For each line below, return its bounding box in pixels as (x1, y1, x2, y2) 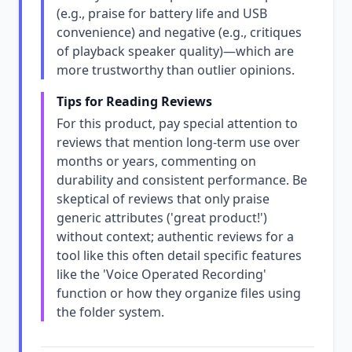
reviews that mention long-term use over (57, 134, 300, 151)
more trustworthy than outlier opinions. (57, 61, 295, 79)
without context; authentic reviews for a (57, 228, 294, 245)
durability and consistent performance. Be (57, 171, 307, 189)
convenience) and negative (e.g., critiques (57, 24, 302, 41)
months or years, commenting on (57, 152, 256, 170)
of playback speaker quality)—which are (57, 42, 294, 60)
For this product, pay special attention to (57, 115, 298, 132)
